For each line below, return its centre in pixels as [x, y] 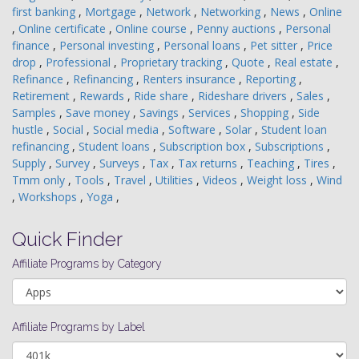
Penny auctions [238, 28]
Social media [127, 129]
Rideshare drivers [244, 96]
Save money [99, 113]
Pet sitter [275, 45]
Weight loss [278, 180]
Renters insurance [191, 79]
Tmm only [40, 180]
